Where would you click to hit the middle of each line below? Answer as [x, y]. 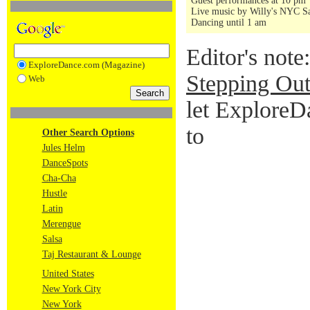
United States [68, 274]
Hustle [54, 193]
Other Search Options [88, 133]
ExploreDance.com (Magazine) [86, 65]
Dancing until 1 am [229, 22]
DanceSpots [65, 163]
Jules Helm [63, 148]
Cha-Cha [59, 178]
